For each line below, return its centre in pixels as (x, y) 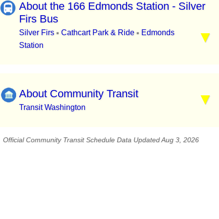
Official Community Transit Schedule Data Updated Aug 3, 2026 (101, 140)
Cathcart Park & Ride (98, 32)
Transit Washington (52, 108)
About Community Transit (79, 94)
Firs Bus (39, 19)
